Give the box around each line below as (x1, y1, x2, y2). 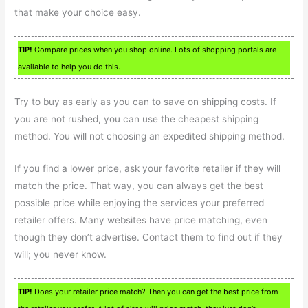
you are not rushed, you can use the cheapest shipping (14, 113, 259, 125)
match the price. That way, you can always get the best (14, 180, 264, 192)
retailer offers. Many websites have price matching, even (14, 214, 268, 226)
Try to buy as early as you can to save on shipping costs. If (14, 96, 277, 108)
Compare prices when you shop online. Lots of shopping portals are (32, 44, 277, 54)
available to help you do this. (18, 61, 121, 71)
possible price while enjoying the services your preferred (14, 197, 265, 209)
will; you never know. (14, 249, 107, 261)
